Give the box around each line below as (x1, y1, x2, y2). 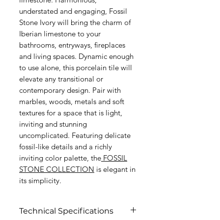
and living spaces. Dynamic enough (19, 52, 134, 61)
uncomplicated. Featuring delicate (19, 131, 131, 140)
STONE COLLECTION (19, 165, 94, 174)
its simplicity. (19, 176, 61, 185)
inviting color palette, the (19, 153, 101, 163)
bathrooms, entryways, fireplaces (19, 40, 125, 50)
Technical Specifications (19, 206, 113, 216)
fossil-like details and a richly (19, 142, 112, 151)
